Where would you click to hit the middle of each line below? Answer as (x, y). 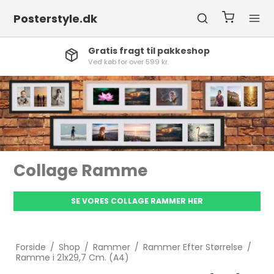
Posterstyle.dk (56, 18)
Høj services (129, 51)
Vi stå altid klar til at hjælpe (149, 62)
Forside (31, 247)
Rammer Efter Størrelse (193, 247)
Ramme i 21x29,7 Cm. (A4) (72, 258)
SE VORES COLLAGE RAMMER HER (137, 201)
